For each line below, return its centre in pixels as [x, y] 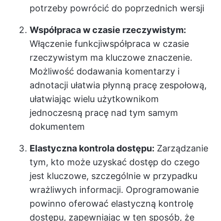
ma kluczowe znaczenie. [140, 57]
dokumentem [57, 127]
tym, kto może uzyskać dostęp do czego [115, 162]
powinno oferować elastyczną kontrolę [111, 203]
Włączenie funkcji [66, 44]
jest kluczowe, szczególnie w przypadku [113, 176]
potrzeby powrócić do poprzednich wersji [117, 8]
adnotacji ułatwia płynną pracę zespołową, [118, 85]
